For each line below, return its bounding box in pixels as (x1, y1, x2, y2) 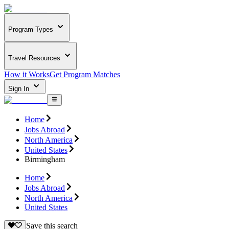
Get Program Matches (50, 70, 120, 79)
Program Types (8, 26, 53, 34)
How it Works (4, 70, 50, 79)
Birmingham (25, 154, 65, 164)
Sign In (8, 85, 31, 93)
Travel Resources (8, 54, 60, 62)
